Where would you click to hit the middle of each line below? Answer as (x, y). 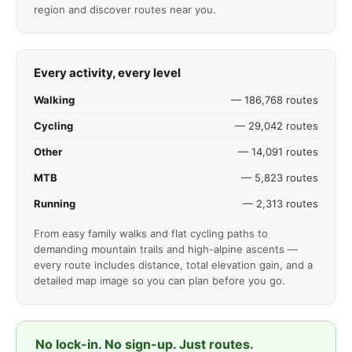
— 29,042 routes (277, 126)
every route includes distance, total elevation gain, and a (173, 265)
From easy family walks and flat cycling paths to (151, 234)
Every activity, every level (107, 72)
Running (55, 204)
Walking (54, 100)
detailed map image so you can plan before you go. (159, 281)
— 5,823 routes (280, 178)
